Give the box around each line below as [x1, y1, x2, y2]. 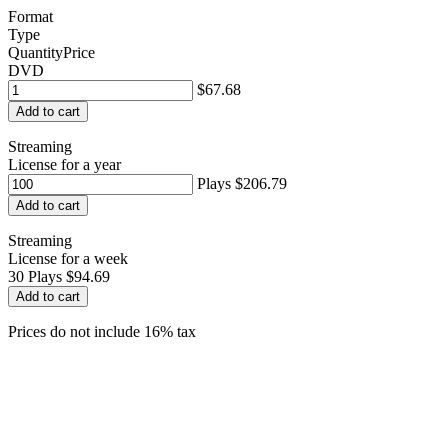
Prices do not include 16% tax [8, 323, 196, 340]
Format [8, 8, 53, 25]
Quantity [8, 44, 63, 61]
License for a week [8, 250, 128, 267]
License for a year [8, 156, 121, 173]
